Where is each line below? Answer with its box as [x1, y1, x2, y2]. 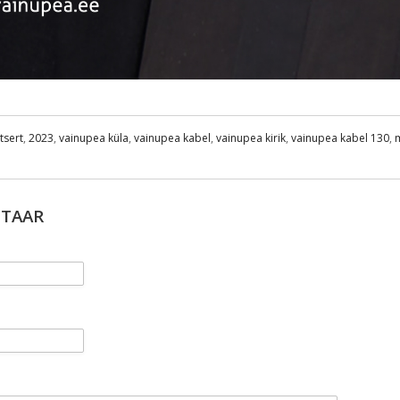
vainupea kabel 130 [291, 130, 389, 146]
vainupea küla [59, 130, 129, 146]
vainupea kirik [216, 130, 286, 146]
